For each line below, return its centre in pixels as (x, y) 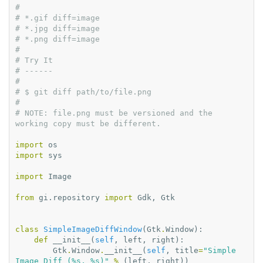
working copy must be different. (88, 124)
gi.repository (69, 198)
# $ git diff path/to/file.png (83, 92)
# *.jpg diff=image (58, 28)
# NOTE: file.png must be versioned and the (114, 113)
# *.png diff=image (58, 39)
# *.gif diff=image (58, 18)
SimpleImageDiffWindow (93, 229)
